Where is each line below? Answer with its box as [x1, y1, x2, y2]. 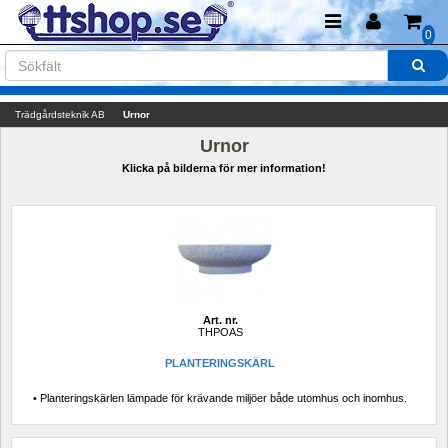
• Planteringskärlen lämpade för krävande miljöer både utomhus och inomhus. [33, 392, 407, 405]
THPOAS [197, 326, 243, 339]
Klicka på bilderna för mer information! [122, 162, 326, 174]
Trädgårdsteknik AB [15, 109, 105, 120]
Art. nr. [202, 314, 238, 327]
